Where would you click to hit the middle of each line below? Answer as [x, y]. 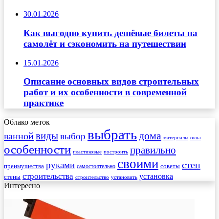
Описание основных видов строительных [111, 82]
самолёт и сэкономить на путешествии [105, 44]
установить [124, 177]
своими [138, 164]
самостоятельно [96, 166]
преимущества [24, 166]
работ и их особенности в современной [105, 92]
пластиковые [87, 152]
